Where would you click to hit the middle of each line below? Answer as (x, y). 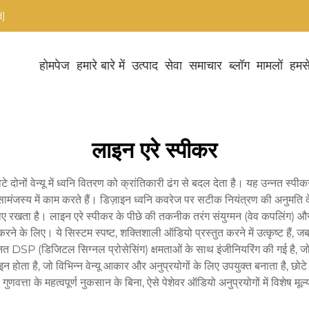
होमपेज (54, 66)
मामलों (270, 66)
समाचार (206, 66)
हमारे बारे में (101, 66)
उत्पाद (145, 66)
